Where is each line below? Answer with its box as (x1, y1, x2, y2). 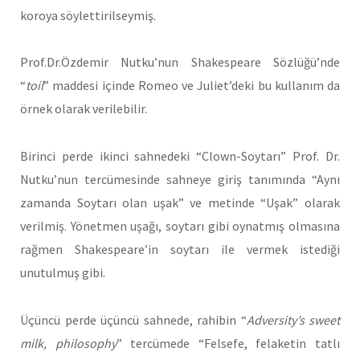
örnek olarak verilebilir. (20, 100, 147, 117)
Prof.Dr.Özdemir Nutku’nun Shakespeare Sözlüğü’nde (20, 54, 340, 71)
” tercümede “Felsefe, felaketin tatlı (116, 334, 341, 351)
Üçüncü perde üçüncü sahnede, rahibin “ (20, 311, 247, 328)
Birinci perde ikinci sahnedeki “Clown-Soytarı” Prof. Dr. (20, 148, 340, 165)
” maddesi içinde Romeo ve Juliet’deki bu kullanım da (43, 77, 340, 94)
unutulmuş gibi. (20, 264, 105, 281)
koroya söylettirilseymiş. (20, 6, 156, 23)
